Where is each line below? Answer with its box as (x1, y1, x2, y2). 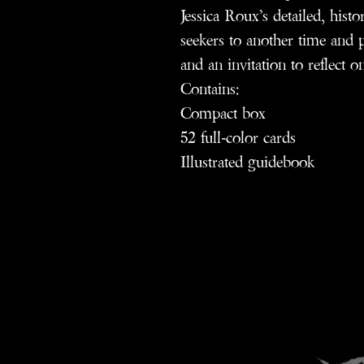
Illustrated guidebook (180, 151, 314, 172)
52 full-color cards (180, 127, 296, 148)
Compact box (180, 102, 266, 123)
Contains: (180, 78, 239, 99)
